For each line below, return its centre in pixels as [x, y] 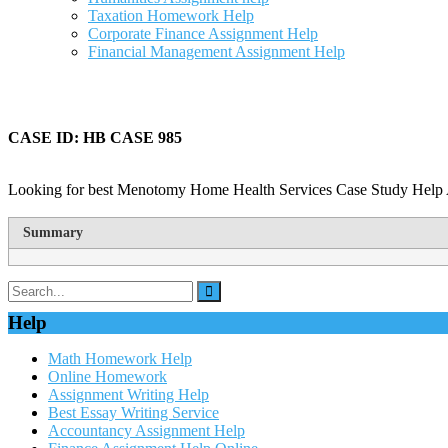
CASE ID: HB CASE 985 [95, 137]
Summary [53, 232]
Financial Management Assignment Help [216, 51]
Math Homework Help [120, 358]
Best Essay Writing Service [133, 412]
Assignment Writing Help [128, 394]
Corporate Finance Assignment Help [203, 33]
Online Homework [107, 376]
